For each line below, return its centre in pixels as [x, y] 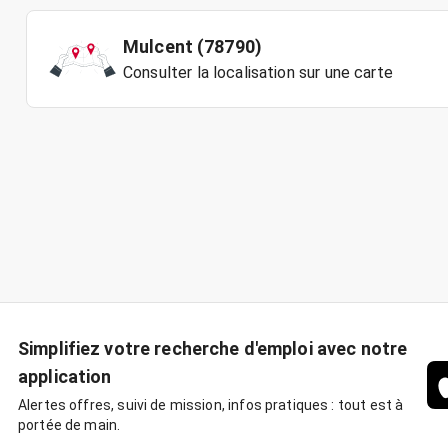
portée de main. [69, 425]
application [65, 376]
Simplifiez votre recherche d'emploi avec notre [213, 348]
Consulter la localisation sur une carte [258, 72]
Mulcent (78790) [193, 46]
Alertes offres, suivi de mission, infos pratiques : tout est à [211, 405]
